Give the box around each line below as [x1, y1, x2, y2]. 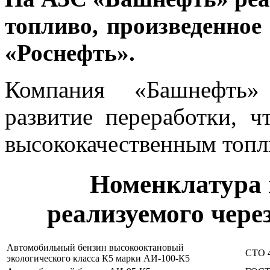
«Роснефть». [5, 39, 135, 66]
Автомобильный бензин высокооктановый [7, 242, 184, 253]
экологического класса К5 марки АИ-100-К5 [7, 253, 190, 263]
